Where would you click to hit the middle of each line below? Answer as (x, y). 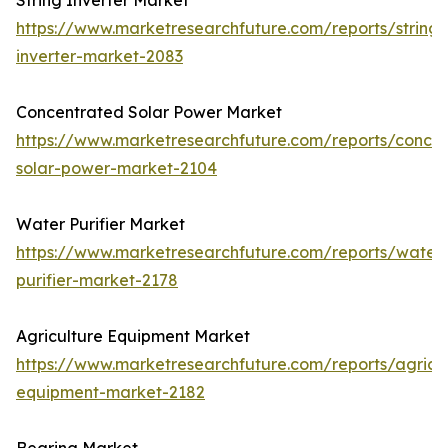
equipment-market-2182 (110, 392)
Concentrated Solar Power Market (149, 112)
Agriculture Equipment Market (133, 336)
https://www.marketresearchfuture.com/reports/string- (231, 28)
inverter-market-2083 (99, 56)
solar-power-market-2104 (116, 168)
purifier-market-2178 (97, 280)
